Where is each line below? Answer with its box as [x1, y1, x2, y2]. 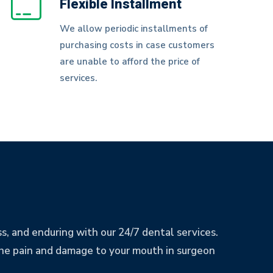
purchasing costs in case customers [59, 39, 214, 51]
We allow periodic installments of [59, 23, 208, 35]
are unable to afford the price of [59, 55, 200, 68]
